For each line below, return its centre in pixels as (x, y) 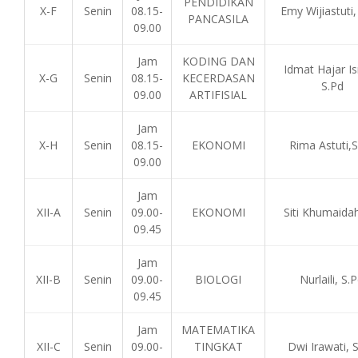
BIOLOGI (218, 279)
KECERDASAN (218, 78)
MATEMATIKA (218, 330)
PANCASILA (218, 19)
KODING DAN (218, 61)
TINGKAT (218, 346)
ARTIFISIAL (218, 95)
